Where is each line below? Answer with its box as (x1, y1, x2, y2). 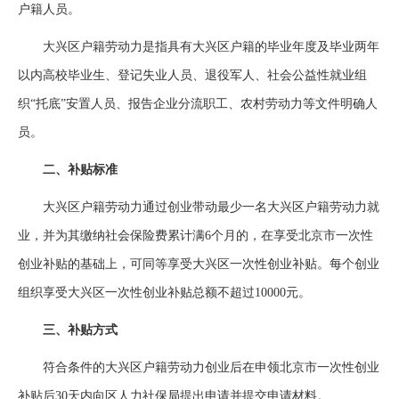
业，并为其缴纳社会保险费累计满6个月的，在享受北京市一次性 (18, 229, 373, 242)
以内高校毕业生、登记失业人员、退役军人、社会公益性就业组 (18, 69, 367, 82)
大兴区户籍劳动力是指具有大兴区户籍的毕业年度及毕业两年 (18, 40, 379, 53)
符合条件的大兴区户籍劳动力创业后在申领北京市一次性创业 (18, 361, 379, 374)
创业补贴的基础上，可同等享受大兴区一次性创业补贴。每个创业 (18, 257, 379, 271)
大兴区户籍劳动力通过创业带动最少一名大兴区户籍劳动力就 (18, 200, 379, 214)
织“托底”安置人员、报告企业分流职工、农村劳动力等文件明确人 (18, 97, 378, 110)
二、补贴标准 (18, 163, 118, 176)
